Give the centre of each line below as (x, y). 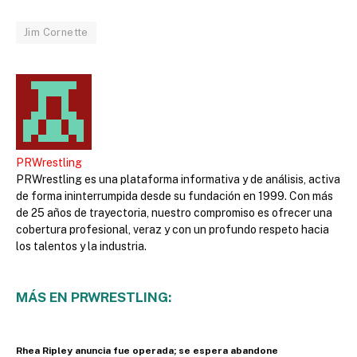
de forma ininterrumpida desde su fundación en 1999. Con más (175, 196)
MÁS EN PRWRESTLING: (94, 298)
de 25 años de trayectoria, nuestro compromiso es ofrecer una (174, 212)
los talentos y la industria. (81, 246)
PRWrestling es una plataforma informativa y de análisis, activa (178, 179)
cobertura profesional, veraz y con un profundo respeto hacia (173, 229)
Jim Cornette (56, 32)
